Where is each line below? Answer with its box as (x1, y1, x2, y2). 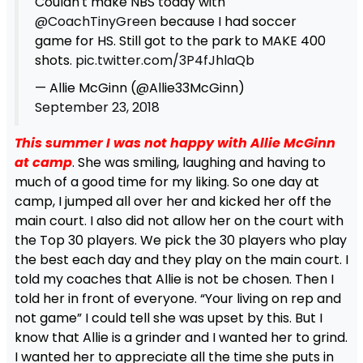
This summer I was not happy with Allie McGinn (14, 133, 335, 152)
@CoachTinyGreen (34, 11, 156, 31)
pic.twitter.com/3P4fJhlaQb (75, 50, 254, 70)
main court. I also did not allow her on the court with (14, 211, 344, 230)
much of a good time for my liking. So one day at (14, 172, 319, 191)
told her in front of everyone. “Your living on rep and (14, 288, 341, 308)
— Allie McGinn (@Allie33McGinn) (34, 78, 245, 97)
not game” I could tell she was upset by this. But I (14, 308, 322, 327)
